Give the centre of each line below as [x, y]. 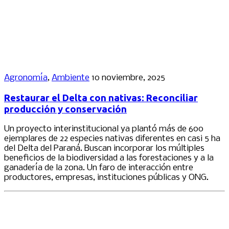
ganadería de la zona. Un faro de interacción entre [99, 168]
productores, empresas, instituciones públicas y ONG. [106, 178]
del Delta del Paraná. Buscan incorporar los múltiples [104, 149]
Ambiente [71, 78]
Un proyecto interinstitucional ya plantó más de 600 [104, 129]
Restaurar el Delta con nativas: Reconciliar [101, 98]
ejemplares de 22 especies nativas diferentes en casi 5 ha [112, 139]
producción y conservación [65, 109]
